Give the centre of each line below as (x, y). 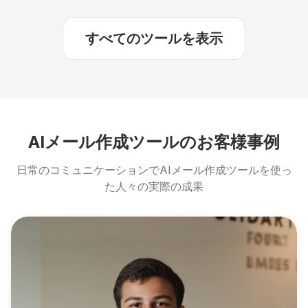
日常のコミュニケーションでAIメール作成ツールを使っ (154, 170)
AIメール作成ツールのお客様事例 (154, 142)
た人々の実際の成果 (154, 187)
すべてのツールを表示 (154, 39)
